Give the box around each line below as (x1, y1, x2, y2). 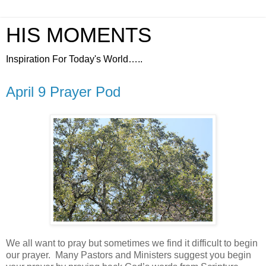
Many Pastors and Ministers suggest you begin (55, 249, 251, 260)
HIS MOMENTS (6, 24, 151, 46)
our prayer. (6, 249, 50, 260)
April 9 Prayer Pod (6, 84, 121, 100)
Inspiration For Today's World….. (6, 54, 142, 64)
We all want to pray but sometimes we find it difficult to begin (6, 237, 258, 248)
